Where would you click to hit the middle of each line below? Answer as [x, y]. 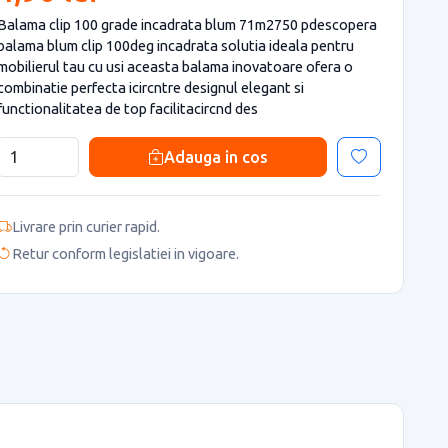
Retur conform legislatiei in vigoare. [125, 254]
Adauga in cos [216, 156]
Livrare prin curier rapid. [86, 226]
